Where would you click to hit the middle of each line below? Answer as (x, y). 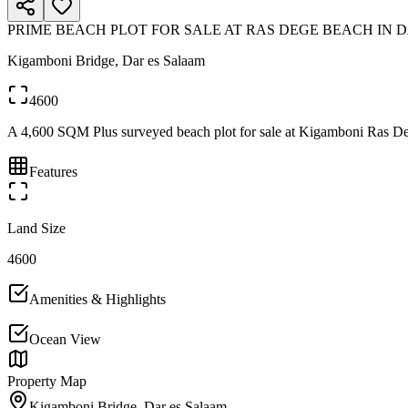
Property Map (47, 381)
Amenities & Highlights (97, 299)
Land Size (36, 228)
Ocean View (65, 339)
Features (53, 172)
